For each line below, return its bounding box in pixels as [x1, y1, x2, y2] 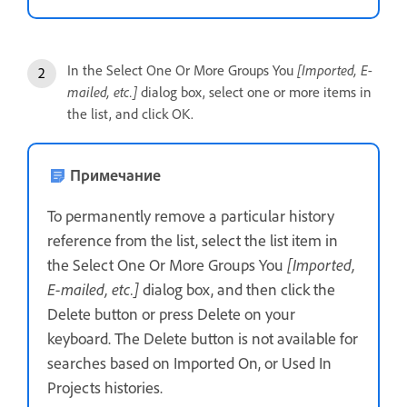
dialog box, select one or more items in [141, 83, 372, 102]
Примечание [70, 164, 161, 185]
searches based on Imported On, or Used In [47, 352, 332, 373]
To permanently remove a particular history [47, 205, 334, 226]
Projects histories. [47, 377, 163, 398]
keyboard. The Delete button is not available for [47, 328, 358, 349]
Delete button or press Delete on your [47, 303, 295, 324]
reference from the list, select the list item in [47, 230, 338, 251]
